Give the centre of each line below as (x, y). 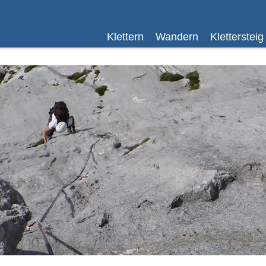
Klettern (125, 37)
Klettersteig (237, 37)
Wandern (177, 37)
